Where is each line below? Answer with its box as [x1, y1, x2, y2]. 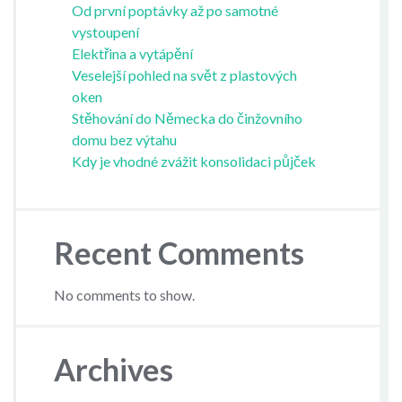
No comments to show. [53, 286, 195, 304]
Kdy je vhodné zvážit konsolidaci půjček [71, 152, 316, 170]
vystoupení [71, 22, 139, 40]
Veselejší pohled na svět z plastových [71, 66, 297, 83]
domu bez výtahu [71, 130, 177, 148]
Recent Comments [53, 234, 304, 272]
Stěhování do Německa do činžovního [71, 109, 302, 127]
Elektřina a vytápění [71, 44, 193, 62]
